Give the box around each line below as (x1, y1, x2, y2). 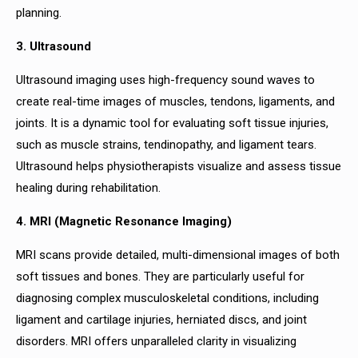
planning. (16, 6, 74, 20)
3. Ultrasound (16, 39, 97, 54)
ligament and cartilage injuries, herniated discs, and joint (16, 312, 307, 327)
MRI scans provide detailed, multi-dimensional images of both (16, 248, 340, 262)
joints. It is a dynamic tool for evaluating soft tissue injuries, (16, 116, 328, 130)
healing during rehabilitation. (16, 181, 173, 195)
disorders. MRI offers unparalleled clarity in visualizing (16, 334, 296, 348)
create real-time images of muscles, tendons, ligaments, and (16, 94, 335, 109)
